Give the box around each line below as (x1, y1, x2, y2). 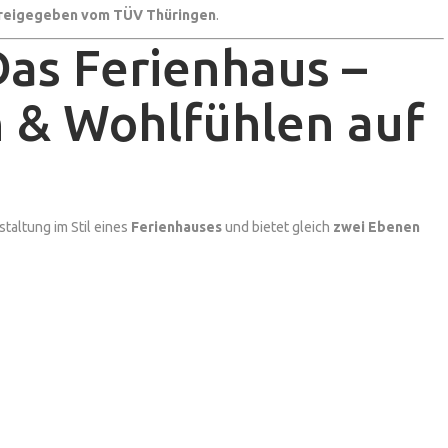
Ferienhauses (131, 218, 222, 235)
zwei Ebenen (333, 218, 420, 235)
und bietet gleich (222, 218, 333, 235)
